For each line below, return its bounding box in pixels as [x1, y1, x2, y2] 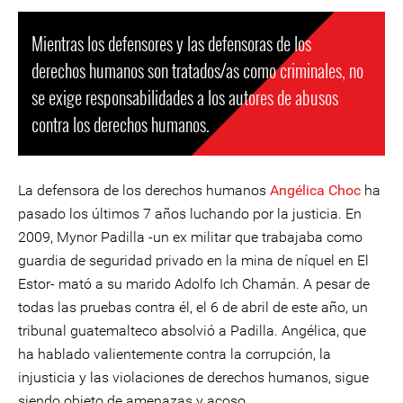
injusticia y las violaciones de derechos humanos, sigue [18, 369, 369, 386]
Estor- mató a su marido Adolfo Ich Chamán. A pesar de [18, 275, 370, 292]
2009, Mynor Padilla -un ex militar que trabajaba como [18, 228, 363, 246]
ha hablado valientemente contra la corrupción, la [18, 345, 331, 363]
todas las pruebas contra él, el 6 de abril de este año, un [18, 299, 368, 316]
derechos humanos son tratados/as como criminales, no [31, 57, 363, 84]
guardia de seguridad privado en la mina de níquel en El [18, 252, 369, 269]
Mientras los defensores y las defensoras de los [31, 30, 311, 57]
